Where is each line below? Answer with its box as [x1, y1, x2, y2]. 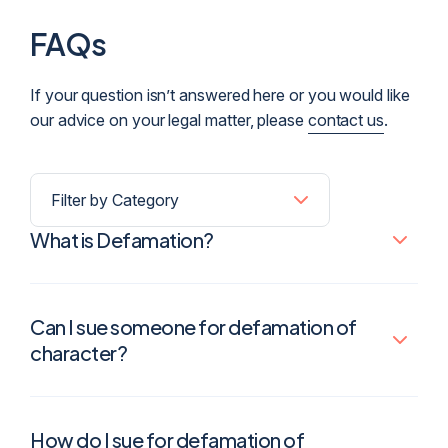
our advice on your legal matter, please [30, 110, 308, 131]
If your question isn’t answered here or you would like [30, 85, 410, 106]
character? [30, 340, 127, 366]
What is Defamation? [30, 227, 214, 253]
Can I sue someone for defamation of [30, 314, 357, 340]
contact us [307, 110, 385, 131]
